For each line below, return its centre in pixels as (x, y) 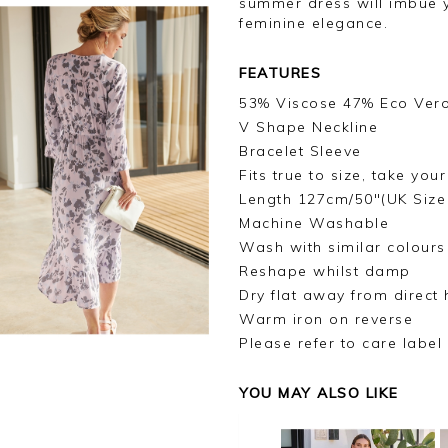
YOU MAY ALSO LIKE (319, 393)
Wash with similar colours (342, 247)
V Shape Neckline (308, 127)
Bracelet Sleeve (300, 151)
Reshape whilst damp (325, 271)
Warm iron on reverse (326, 319)
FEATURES (280, 73)
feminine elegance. (313, 23)
